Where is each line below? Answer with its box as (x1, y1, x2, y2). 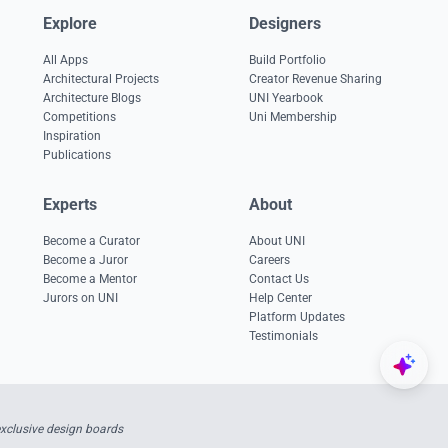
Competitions (42, 110, 116, 124)
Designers (249, 14, 322, 33)
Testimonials (249, 329, 319, 343)
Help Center (249, 291, 313, 305)
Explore (42, 14, 97, 33)
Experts (42, 195, 97, 214)
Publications (42, 148, 111, 162)
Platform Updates (249, 310, 346, 324)
